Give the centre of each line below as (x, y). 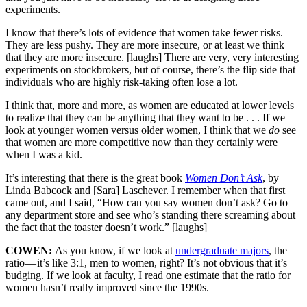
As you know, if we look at (115, 251)
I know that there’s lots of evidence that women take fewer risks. (144, 33)
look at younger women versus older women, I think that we (137, 130)
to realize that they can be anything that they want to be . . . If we (145, 118)
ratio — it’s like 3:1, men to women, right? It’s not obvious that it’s (146, 263)
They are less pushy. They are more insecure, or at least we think (145, 45)
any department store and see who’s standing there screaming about (150, 215)
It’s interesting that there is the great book (95, 178)
